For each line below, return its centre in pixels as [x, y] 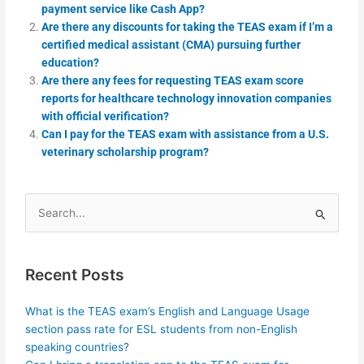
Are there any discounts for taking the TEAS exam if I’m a [188, 26]
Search [43, 215]
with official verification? [106, 116]
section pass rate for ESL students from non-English [162, 329]
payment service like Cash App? [123, 9]
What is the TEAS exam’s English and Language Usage [168, 311]
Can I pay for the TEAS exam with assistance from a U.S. [186, 134]
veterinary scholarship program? [126, 152]
